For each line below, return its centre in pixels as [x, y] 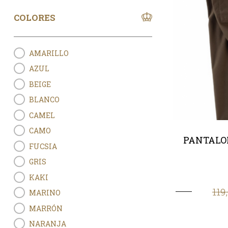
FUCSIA [43, 146]
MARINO [45, 193]
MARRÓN [46, 208]
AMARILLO [49, 53]
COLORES [34, 18]
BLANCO [44, 100]
